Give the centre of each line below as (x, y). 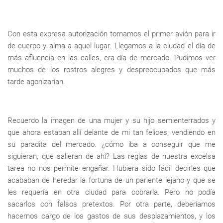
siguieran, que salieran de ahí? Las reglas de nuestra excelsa (111, 157)
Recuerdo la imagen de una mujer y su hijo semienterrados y (111, 121)
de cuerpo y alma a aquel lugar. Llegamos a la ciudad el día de (111, 46)
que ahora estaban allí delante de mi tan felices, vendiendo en (111, 133)
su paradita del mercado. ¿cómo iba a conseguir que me (111, 145)
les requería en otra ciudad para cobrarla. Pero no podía (111, 192)
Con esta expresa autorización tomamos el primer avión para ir (111, 34)
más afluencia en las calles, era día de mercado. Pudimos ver (111, 58)
